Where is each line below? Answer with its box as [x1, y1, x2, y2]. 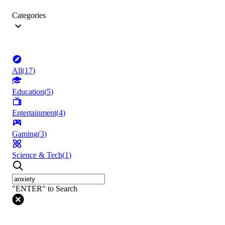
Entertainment [12, 108, 56, 118]
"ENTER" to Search [12, 184, 77, 193]
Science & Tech [12, 151, 62, 160]
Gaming [12, 130, 38, 139]
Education [12, 87, 44, 96]
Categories [12, 11, 46, 20]
